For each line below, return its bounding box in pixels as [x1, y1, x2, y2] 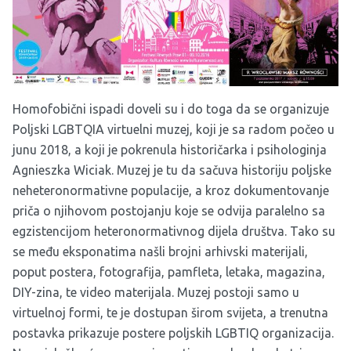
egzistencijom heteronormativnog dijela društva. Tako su [13, 223, 335, 238]
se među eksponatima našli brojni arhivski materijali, [13, 244, 308, 259]
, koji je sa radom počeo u [190, 121, 335, 136]
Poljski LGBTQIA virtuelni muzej [13, 121, 190, 136]
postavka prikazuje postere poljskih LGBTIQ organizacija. [13, 325, 334, 340]
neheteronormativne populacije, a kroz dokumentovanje [13, 183, 329, 197]
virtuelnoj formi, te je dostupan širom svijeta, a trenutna [13, 305, 328, 320]
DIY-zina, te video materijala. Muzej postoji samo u [13, 284, 299, 299]
